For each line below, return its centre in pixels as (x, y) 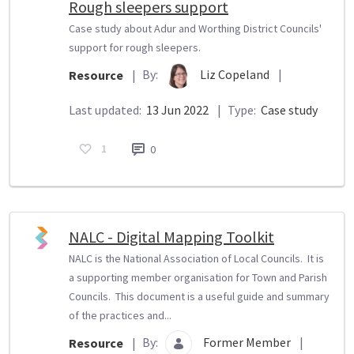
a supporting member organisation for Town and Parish (198, 277)
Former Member (248, 342)
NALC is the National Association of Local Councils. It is (196, 258)
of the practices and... (120, 315)
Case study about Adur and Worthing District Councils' (195, 28)
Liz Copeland (236, 74)
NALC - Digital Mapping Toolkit (171, 236)
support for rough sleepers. (135, 47)
